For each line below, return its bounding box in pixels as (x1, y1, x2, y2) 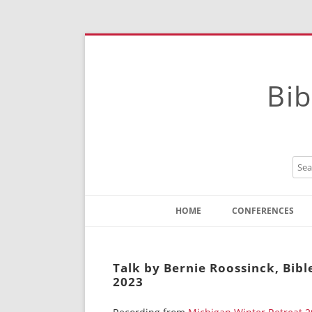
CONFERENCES (232, 205, 294, 217)
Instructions (182, 251, 233, 263)
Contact (182, 230, 215, 242)
